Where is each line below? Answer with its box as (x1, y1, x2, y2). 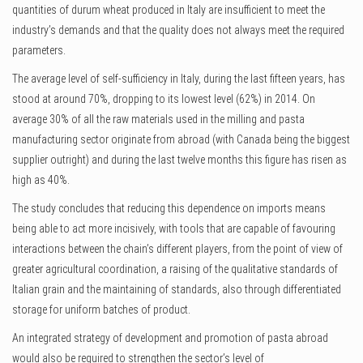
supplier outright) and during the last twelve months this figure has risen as (12, 153, 347, 167)
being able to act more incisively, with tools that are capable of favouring (12, 222, 335, 236)
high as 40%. (12, 173, 70, 187)
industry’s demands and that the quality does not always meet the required (12, 23, 344, 37)
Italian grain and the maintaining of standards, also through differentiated (12, 283, 341, 297)
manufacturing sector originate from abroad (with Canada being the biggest (12, 133, 350, 147)
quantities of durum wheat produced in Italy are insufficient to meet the (12, 3, 325, 17)
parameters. (12, 44, 66, 58)
